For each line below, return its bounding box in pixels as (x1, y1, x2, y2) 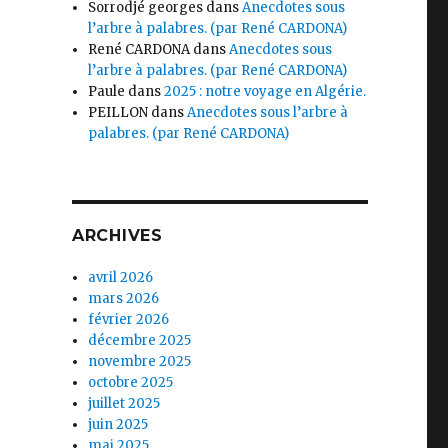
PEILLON (88, 103, 149, 121)
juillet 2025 (88, 394, 161, 412)
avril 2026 (88, 268, 154, 286)
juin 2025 (88, 415, 149, 433)
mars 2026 (88, 289, 160, 307)
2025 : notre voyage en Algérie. (164, 82, 367, 100)
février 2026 (88, 310, 170, 328)
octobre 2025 (88, 373, 174, 391)
